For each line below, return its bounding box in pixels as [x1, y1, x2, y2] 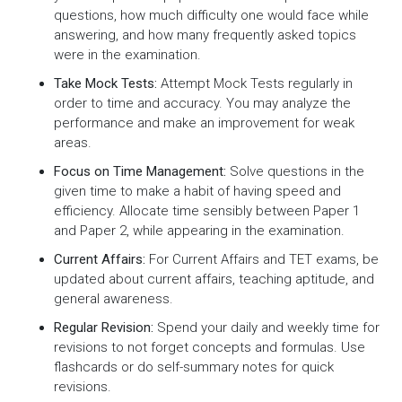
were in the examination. [54, 47, 201, 64]
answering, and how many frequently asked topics [54, 27, 356, 44]
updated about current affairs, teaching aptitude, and [54, 271, 374, 288]
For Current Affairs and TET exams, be [145, 251, 379, 268]
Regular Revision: [54, 319, 153, 336]
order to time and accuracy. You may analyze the [54, 95, 351, 112]
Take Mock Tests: [54, 75, 157, 92]
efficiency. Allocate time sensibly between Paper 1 [54, 203, 360, 220]
